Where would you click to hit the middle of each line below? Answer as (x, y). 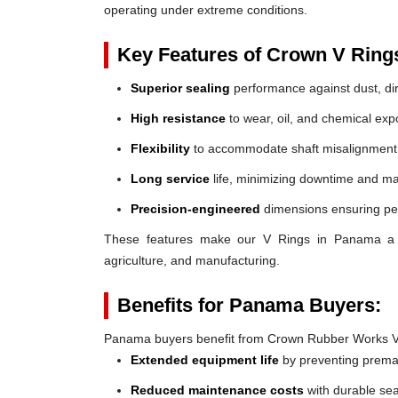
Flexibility (160, 148)
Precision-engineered (195, 209)
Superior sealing (180, 88)
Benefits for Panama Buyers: (249, 305)
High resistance (178, 118)
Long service (170, 179)
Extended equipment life (205, 360)
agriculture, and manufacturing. (192, 260)
